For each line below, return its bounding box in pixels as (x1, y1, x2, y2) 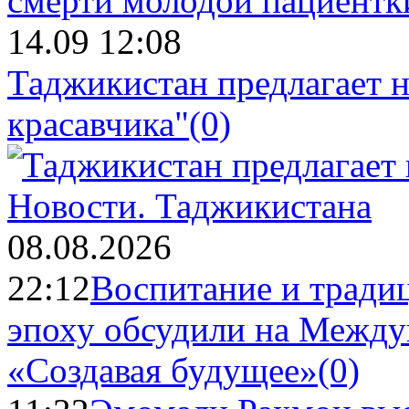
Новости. (7, 186, 155, 226)
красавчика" (7, 104, 189, 144)
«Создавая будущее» (7, 351, 318, 391)
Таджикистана (155, 186, 372, 226)
